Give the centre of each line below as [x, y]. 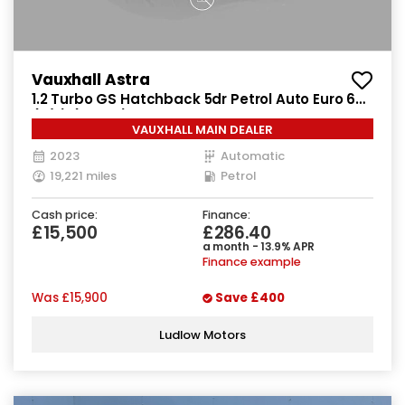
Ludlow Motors [202, 334]
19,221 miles [83, 176]
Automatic [253, 156]
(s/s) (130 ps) [80, 118]
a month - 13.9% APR [259, 247]
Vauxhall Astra [91, 80]
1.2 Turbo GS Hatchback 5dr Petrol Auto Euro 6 [194, 99]
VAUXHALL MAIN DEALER [202, 130]
